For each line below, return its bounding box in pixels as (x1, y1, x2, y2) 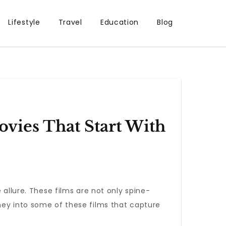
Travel (58, 17, 82, 27)
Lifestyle (8, 17, 40, 27)
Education (100, 17, 139, 27)
